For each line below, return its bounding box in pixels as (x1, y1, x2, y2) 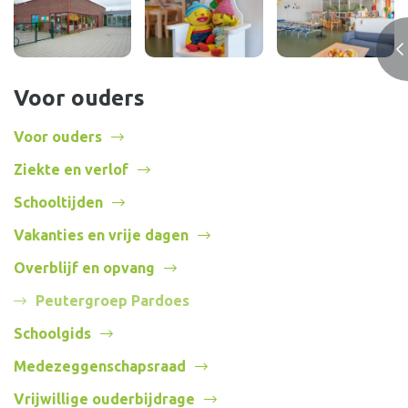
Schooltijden (14, 194, 103, 211)
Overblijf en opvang (14, 260, 155, 277)
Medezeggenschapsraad (14, 358, 186, 375)
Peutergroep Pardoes (36, 292, 189, 310)
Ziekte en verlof (14, 161, 128, 178)
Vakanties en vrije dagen (14, 227, 189, 244)
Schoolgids (14, 325, 91, 342)
